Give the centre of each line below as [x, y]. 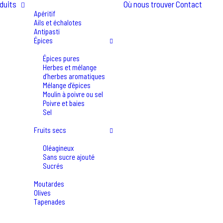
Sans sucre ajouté [69, 157]
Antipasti [47, 31]
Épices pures [61, 58]
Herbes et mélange [70, 67]
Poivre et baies [64, 103]
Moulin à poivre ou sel [73, 94]
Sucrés [53, 166]
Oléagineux [58, 148]
